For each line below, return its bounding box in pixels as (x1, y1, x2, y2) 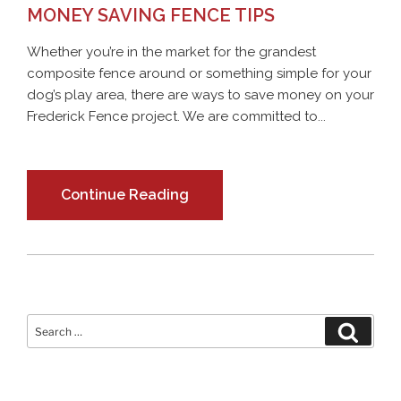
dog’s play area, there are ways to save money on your (27, 87, 374, 104)
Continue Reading (61, 186, 189, 204)
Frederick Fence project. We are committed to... (27, 108, 326, 125)
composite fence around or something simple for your (27, 65, 371, 82)
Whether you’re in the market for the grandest (27, 44, 316, 61)
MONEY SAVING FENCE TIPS (27, 4, 275, 27)
